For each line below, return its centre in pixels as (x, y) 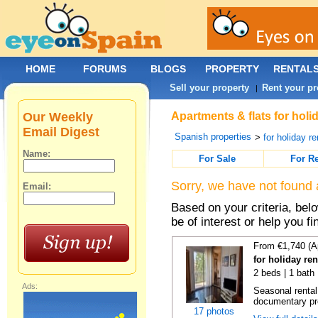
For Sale (218, 159)
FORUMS (105, 69)
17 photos (214, 311)
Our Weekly (58, 117)
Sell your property (210, 88)
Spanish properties (213, 137)
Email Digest (61, 132)
